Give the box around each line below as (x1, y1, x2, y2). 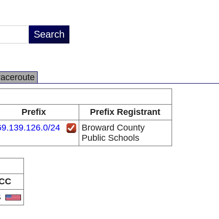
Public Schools (81, 133, 139, 143)
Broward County (81, 123, 145, 132)
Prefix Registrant (90, 107, 160, 117)
